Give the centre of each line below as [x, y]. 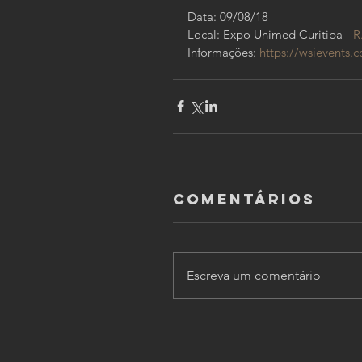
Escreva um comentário [254, 275]
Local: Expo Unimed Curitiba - [270, 34]
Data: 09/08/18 [228, 16]
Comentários [244, 199]
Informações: [223, 52]
